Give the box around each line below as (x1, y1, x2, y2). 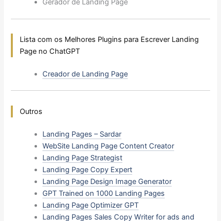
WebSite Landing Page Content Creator (42, 141, 175, 150)
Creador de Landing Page (42, 69, 128, 78)
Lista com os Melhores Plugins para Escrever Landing (20, 35, 199, 44)
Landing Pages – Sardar (42, 129, 122, 139)
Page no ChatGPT (20, 46, 80, 56)
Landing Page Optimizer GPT (42, 200, 139, 210)
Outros (20, 107, 43, 116)
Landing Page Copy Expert (42, 165, 133, 174)
